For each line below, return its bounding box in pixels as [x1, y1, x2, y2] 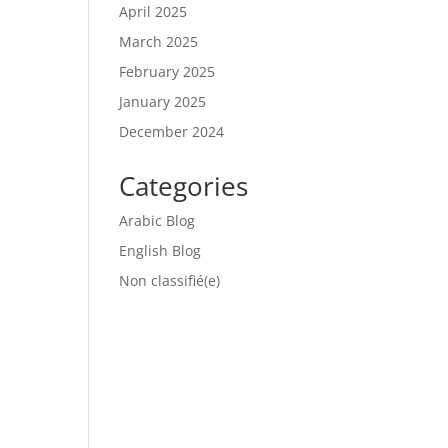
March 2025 [119, 31, 199, 51]
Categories [119, 167, 249, 204]
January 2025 [119, 91, 207, 111]
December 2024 [119, 121, 225, 141]
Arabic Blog [119, 210, 196, 230]
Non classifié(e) [119, 270, 221, 290]
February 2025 [119, 61, 216, 81]
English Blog [119, 240, 202, 260]
